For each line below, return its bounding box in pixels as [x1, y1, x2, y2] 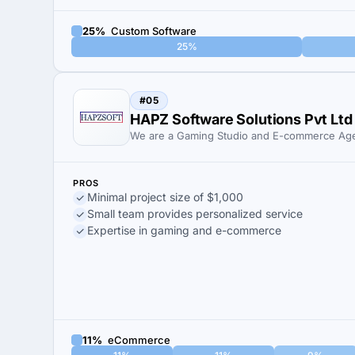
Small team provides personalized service [87, 207, 303, 220]
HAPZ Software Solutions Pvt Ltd [130, 111, 353, 128]
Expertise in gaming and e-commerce [87, 223, 281, 237]
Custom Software [109, 24, 197, 37]
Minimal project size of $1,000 [87, 190, 243, 204]
